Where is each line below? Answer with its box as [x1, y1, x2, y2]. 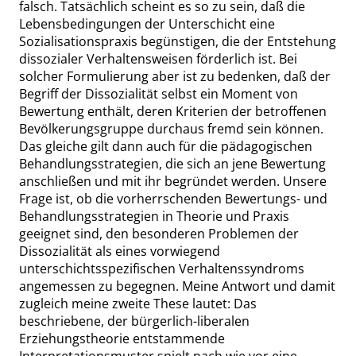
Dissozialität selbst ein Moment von [85, 85, 298, 103]
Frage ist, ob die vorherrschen [19, 190, 199, 207]
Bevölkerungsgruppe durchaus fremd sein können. [19, 120, 323, 137]
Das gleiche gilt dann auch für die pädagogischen [19, 137, 312, 155]
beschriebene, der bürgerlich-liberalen [19, 312, 250, 330]
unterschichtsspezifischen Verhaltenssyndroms [19, 260, 304, 277]
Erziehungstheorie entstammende [19, 330, 225, 347]
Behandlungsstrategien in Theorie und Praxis [19, 207, 289, 225]
